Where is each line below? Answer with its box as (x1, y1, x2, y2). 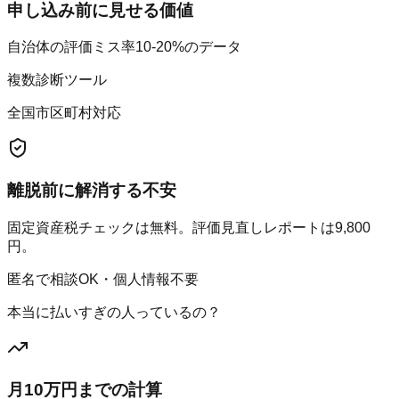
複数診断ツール (7, 72, 107, 88)
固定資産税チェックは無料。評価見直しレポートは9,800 (7, 219, 370, 235)
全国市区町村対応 (7, 105, 121, 121)
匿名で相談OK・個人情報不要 (7, 271, 199, 287)
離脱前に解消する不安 (7, 181, 176, 200)
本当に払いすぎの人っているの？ (7, 304, 221, 320)
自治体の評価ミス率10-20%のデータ (7, 39, 241, 55)
